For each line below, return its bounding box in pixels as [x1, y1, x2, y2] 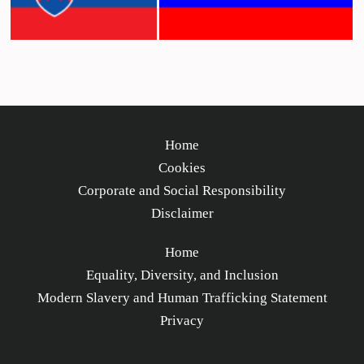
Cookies [158, 160, 206, 175]
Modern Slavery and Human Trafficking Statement [37, 290, 327, 305]
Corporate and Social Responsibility [78, 183, 286, 198]
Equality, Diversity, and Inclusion [85, 267, 279, 283]
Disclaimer [150, 206, 214, 221]
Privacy [160, 313, 204, 328]
